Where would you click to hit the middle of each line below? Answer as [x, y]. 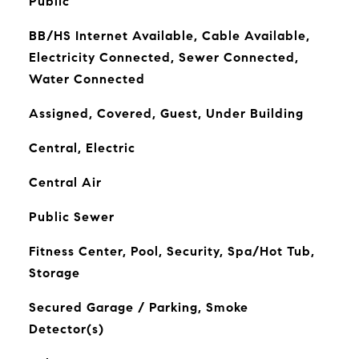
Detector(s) [66, 329]
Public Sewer [71, 217]
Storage [54, 273]
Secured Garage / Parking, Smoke [138, 307]
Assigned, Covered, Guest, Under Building [166, 113]
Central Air [65, 182]
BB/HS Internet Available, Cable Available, [169, 36]
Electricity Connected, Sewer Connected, [163, 57]
